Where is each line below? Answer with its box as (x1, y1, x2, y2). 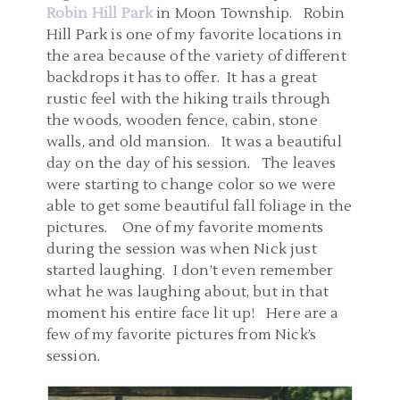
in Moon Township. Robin (153, 4, 346, 23)
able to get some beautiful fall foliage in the (46, 197, 353, 216)
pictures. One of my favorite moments (46, 219, 324, 237)
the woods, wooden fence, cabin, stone (46, 112, 318, 130)
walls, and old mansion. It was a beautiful (46, 133, 342, 152)
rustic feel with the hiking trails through (46, 90, 331, 109)
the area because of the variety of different (46, 47, 346, 66)
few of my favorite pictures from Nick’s (46, 326, 317, 345)
